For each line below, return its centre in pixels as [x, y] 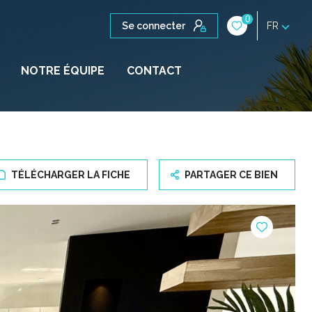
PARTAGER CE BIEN [231, 175]
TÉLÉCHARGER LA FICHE [70, 175]
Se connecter [154, 26]
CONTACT [154, 71]
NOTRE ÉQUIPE [62, 71]
